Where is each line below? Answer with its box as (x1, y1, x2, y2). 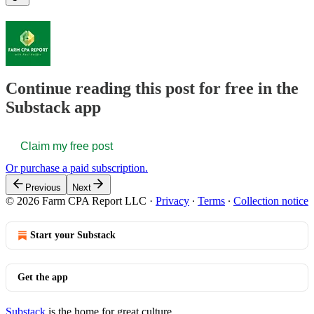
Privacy (156, 195, 189, 207)
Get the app (18, 272, 68, 283)
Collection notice (233, 195, 308, 207)
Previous (25, 182, 61, 193)
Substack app (6, 98, 101, 117)
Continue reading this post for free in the (6, 79, 299, 98)
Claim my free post (20, 140, 113, 153)
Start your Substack (30, 230, 116, 241)
